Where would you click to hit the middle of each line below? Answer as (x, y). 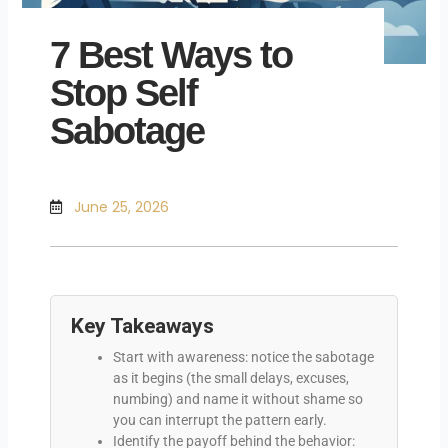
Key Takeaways (142, 325)
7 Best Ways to (170, 55)
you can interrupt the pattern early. (219, 419)
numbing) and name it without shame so (237, 398)
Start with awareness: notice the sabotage (243, 356)
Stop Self (123, 93)
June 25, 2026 (121, 206)
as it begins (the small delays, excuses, (230, 377)
